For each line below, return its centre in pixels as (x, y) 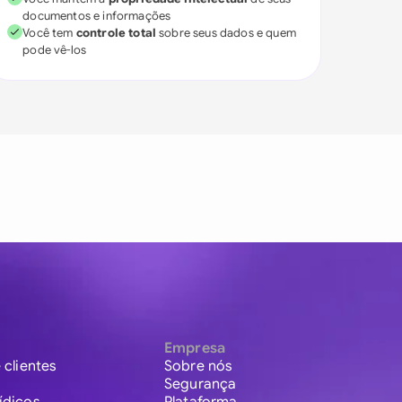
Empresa (195, 349)
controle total (116, 33)
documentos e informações (97, 16)
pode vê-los (55, 50)
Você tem (49, 33)
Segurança (200, 385)
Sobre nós (198, 367)
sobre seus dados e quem (226, 33)
